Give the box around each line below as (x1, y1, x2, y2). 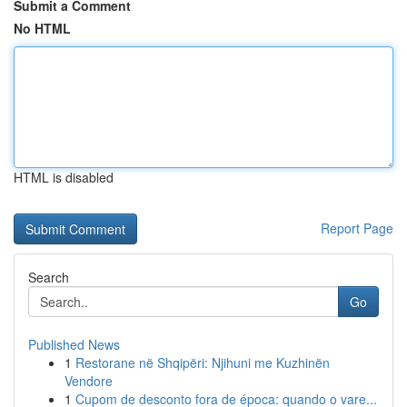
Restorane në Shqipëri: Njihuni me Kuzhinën (75, 353, 330, 372)
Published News (28, 335, 120, 353)
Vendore (65, 372, 113, 390)
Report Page (321, 219, 393, 237)
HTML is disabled (14, 168, 114, 186)
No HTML (14, 19, 71, 37)
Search (28, 268, 69, 286)
